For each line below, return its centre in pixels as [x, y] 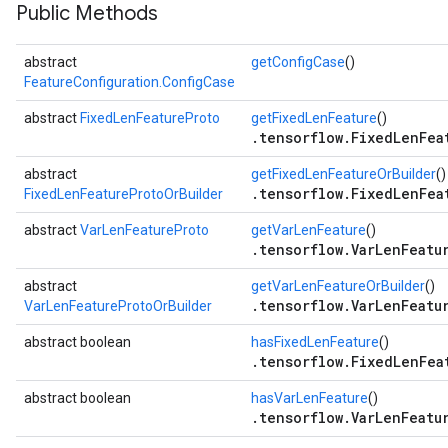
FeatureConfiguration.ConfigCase [129, 82]
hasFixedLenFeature [315, 342]
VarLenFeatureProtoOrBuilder [118, 306]
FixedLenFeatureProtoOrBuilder [123, 194]
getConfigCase [298, 62]
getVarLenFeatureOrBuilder [338, 286]
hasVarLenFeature [309, 398]
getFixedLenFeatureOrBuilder [343, 174]
